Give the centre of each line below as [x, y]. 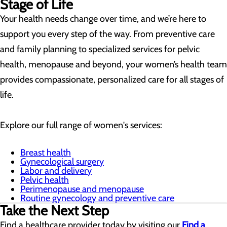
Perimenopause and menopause [82, 189]
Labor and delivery [56, 171]
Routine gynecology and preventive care [97, 198]
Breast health [46, 153]
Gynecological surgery [62, 162]
